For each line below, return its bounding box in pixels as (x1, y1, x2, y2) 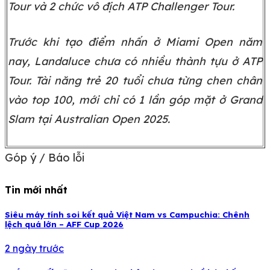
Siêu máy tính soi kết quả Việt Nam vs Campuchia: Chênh (5, 209, 250, 219)
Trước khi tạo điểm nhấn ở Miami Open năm (8, 35, 262, 49)
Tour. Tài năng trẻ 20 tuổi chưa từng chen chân (8, 74, 262, 88)
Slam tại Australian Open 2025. (8, 112, 170, 127)
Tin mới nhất (5, 184, 67, 196)
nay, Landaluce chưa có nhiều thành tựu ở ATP (8, 54, 262, 69)
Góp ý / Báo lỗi (5, 151, 84, 165)
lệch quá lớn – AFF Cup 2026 (5, 219, 124, 229)
